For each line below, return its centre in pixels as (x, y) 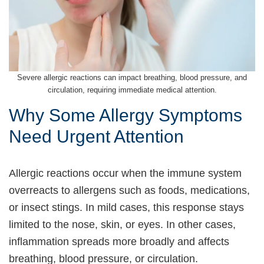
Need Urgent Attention (96, 136)
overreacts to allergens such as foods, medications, (129, 190)
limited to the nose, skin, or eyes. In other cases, (122, 224)
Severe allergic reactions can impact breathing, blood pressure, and (132, 77)
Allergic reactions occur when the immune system (125, 173)
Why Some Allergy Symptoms (126, 115)
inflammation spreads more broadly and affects (119, 241)
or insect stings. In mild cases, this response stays (126, 207)
